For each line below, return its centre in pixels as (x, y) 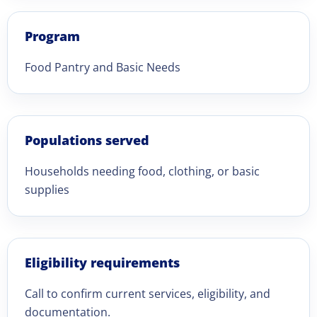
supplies (47, 190)
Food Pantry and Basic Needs (103, 67)
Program (52, 36)
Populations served (87, 140)
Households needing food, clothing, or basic (142, 171)
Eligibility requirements (102, 263)
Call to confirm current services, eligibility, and (148, 294)
